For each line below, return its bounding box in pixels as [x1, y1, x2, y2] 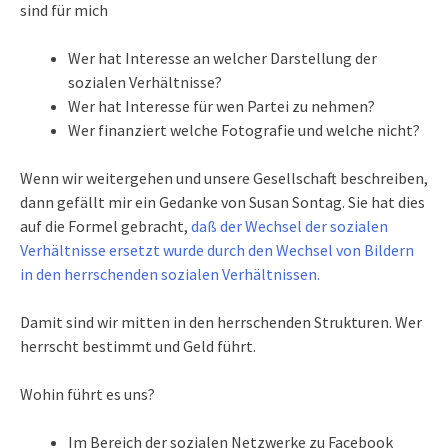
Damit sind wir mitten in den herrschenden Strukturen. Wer [20, 312, 422, 333]
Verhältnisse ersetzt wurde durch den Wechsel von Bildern [20, 240, 414, 261]
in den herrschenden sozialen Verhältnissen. [20, 264, 320, 285]
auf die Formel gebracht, [20, 216, 188, 237]
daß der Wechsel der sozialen [188, 216, 388, 237]
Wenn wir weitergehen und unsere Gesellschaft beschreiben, [20, 168, 428, 189]
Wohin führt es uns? [20, 384, 155, 405]
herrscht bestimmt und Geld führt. [20, 336, 256, 357]
